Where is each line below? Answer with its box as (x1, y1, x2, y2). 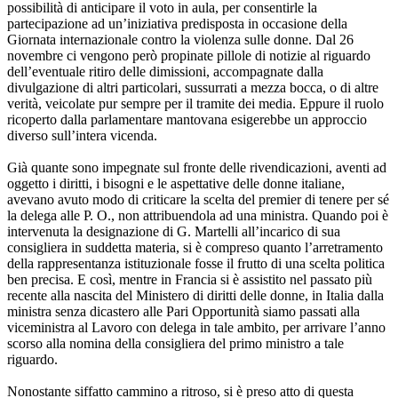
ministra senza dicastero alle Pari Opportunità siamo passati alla (7, 304, 360, 320)
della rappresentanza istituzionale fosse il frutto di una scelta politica (7, 256, 385, 272)
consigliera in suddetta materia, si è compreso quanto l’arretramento (7, 240, 383, 256)
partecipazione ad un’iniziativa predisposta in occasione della (7, 16, 347, 32)
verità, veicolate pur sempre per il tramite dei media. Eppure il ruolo (7, 96, 384, 112)
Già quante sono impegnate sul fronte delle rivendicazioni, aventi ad (7, 160, 386, 176)
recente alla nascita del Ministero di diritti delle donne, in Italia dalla (7, 288, 384, 304)
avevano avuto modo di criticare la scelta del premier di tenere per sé (7, 192, 389, 208)
